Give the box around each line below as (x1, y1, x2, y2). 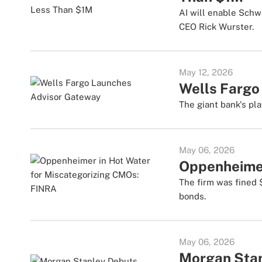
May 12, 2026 (179, 67, 233, 77)
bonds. (179, 191, 206, 201)
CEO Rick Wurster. (179, 22, 254, 32)
